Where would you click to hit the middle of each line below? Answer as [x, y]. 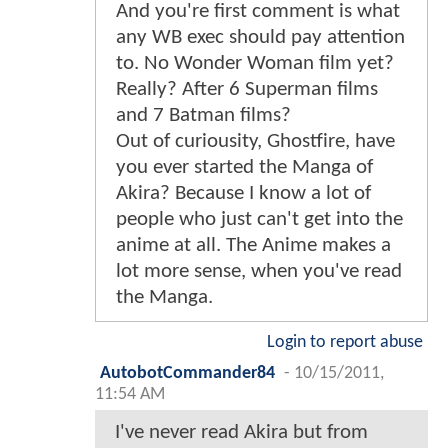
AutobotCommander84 [187, 373]
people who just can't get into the [259, 219]
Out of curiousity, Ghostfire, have [255, 141]
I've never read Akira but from [241, 432]
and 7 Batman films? [203, 115]
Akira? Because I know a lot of [243, 193]
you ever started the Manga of [244, 167]
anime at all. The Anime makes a [253, 245]
